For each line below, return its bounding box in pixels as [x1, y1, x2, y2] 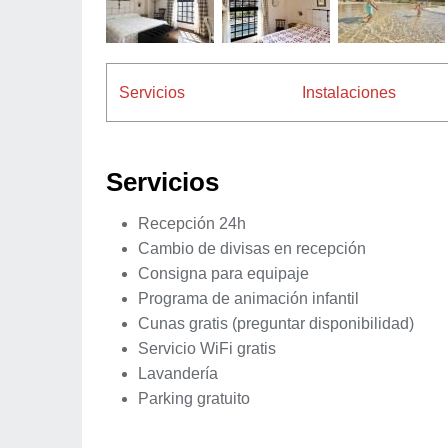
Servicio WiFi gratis [138, 339, 276, 357]
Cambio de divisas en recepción [138, 239, 366, 257]
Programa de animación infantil [138, 289, 359, 307]
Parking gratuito [138, 389, 250, 407]
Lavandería [138, 364, 218, 382]
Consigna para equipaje [138, 264, 309, 282]
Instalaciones [301, 83, 396, 101]
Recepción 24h [138, 214, 246, 232]
